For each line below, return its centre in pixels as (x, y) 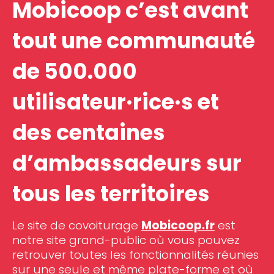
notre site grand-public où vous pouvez (126, 240)
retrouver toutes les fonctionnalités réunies (135, 254)
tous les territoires (111, 193)
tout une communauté (134, 40)
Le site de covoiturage (77, 225)
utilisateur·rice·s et (116, 102)
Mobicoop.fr (178, 225)
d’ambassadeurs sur (127, 163)
